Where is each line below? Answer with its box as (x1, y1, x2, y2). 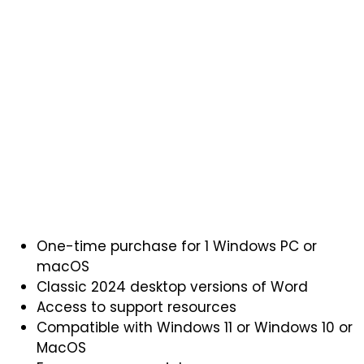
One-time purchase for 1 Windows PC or (37, 236, 317, 256)
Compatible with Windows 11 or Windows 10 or (37, 318, 353, 337)
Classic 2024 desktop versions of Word (37, 277, 308, 297)
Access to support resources (37, 297, 236, 317)
